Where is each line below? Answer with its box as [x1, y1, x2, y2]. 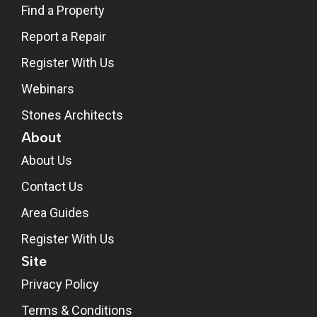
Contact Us [21, 178, 83, 194]
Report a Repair [21, 28, 106, 44]
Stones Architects [21, 107, 123, 122]
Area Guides [21, 204, 89, 220]
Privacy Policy [21, 276, 99, 292]
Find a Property [21, 2, 105, 18]
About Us [21, 152, 72, 168]
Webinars [21, 81, 74, 96]
